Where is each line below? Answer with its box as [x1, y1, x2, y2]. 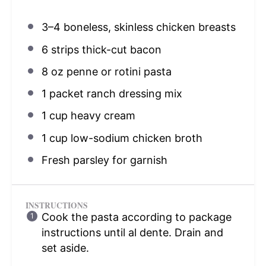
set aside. [41, 241, 89, 254]
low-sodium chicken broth [67, 131, 202, 144]
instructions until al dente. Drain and [41, 226, 223, 239]
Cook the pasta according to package [41, 210, 232, 223]
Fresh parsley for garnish [41, 153, 167, 166]
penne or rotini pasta [63, 65, 172, 78]
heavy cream [67, 109, 135, 122]
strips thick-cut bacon [47, 43, 161, 56]
